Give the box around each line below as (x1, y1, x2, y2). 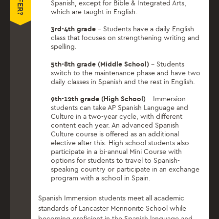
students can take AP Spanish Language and (51, 104, 189, 112)
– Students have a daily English (96, 25, 195, 34)
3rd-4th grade (51, 25, 96, 34)
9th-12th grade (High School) (51, 95, 146, 104)
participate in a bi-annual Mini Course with (51, 148, 182, 156)
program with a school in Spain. (51, 174, 151, 183)
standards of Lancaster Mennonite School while (38, 204, 186, 213)
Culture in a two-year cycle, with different (51, 112, 183, 121)
